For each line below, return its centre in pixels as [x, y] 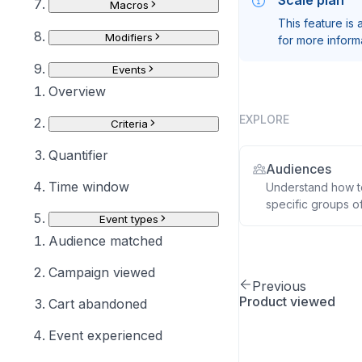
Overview [77, 91]
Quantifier [78, 155]
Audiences [299, 169]
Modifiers [129, 37]
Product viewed [287, 301]
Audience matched [105, 241]
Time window [89, 187]
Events [129, 69]
